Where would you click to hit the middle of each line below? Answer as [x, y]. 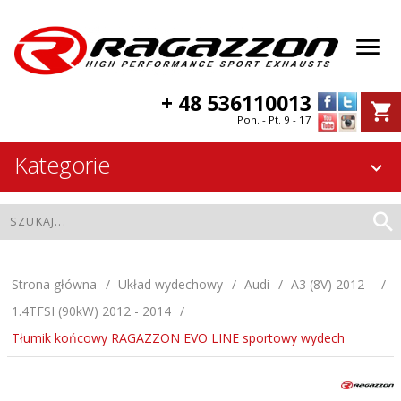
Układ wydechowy [171, 285]
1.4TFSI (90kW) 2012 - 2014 [91, 311]
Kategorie [62, 165]
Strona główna [54, 285]
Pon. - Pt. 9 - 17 [274, 120]
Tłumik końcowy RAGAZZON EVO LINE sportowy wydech [178, 338]
